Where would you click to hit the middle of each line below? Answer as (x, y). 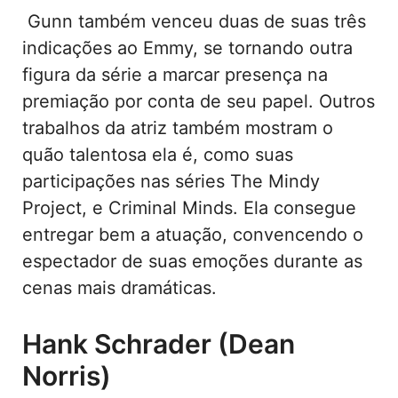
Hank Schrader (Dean (159, 343)
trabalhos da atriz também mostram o (178, 127)
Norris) (67, 375)
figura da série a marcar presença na (175, 74)
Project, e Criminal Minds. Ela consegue (189, 207)
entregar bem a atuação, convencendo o (193, 234)
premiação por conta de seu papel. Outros (199, 101)
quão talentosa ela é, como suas (158, 154)
